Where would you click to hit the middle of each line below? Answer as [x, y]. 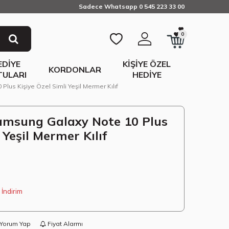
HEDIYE [147, 75]
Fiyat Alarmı [64, 224]
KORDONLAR [75, 69]
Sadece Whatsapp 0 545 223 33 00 [132, 6]
